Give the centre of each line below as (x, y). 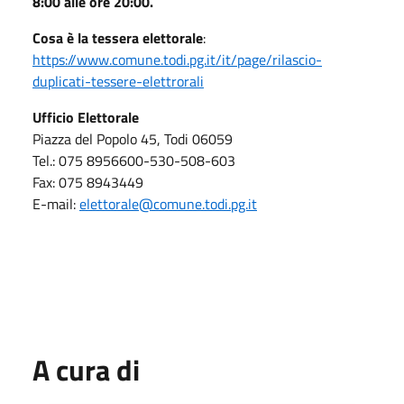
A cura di (86, 369)
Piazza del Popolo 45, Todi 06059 (133, 138)
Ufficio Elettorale (86, 117)
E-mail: (56, 203)
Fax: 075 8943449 (88, 182)
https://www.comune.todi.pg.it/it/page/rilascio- (177, 59)
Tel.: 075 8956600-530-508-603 (134, 160)
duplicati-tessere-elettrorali (118, 81)
